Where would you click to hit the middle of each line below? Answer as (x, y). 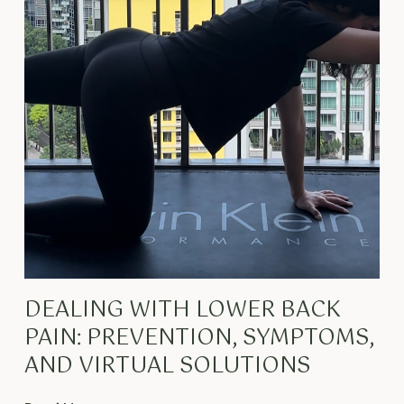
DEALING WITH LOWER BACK (182, 311)
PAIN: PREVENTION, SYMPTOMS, (199, 339)
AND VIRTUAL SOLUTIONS (167, 367)
